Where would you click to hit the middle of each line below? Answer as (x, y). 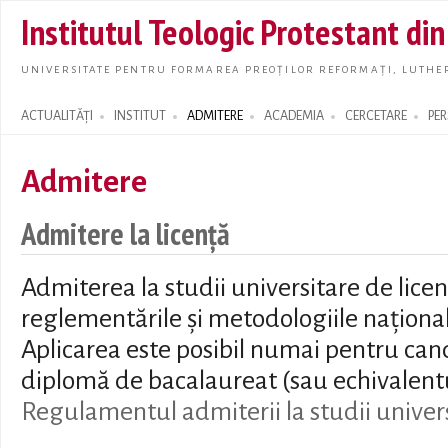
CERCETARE (376, 116)
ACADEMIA (294, 116)
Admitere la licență (125, 234)
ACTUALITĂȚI (57, 116)
